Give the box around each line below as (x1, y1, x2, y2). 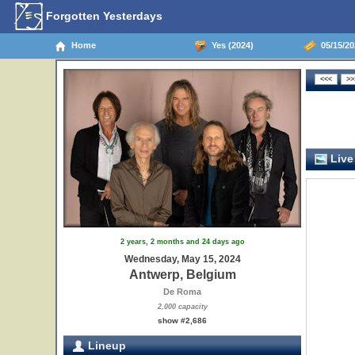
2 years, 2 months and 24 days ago (120, 238, 245, 246)
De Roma (163, 287, 201, 296)
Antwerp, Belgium (128, 268, 236, 281)
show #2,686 (158, 316, 207, 325)
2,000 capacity (157, 303, 208, 311)
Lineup (85, 339, 126, 352)
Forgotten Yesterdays (43, 9, 162, 22)
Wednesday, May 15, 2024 (124, 254, 241, 265)
